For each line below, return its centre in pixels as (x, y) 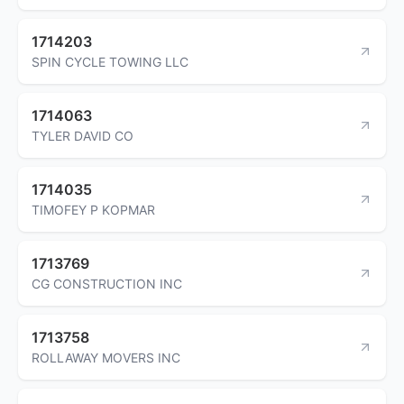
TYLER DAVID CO (83, 135)
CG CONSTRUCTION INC (107, 283)
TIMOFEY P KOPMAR (93, 209)
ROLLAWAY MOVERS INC (106, 357)
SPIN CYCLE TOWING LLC (110, 61)
